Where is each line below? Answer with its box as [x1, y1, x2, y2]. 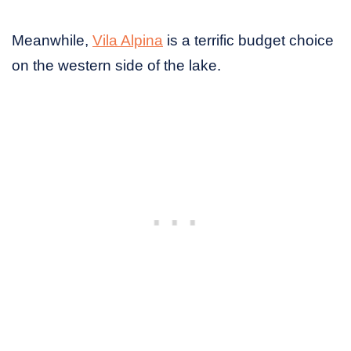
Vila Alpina [92, 32, 163, 49]
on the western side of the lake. [12, 57, 221, 74]
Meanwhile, [12, 32, 92, 49]
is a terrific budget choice [163, 32, 334, 49]
